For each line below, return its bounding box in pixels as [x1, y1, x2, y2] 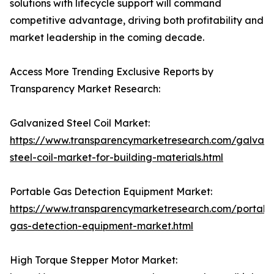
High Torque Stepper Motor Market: [10, 254, 177, 267]
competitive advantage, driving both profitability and [10, 14, 264, 27]
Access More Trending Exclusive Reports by [10, 65, 213, 78]
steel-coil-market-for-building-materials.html [10, 151, 223, 164]
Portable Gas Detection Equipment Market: [10, 185, 212, 198]
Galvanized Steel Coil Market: [10, 117, 150, 130]
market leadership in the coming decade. [10, 31, 204, 44]
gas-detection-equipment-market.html [10, 220, 193, 232]
